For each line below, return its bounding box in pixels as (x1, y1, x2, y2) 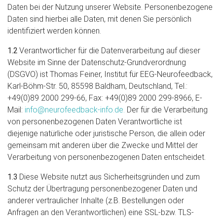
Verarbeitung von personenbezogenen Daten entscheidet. (7, 152, 206, 162)
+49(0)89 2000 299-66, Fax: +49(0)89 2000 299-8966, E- (7, 93, 202, 103)
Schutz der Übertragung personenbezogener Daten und (7, 184, 197, 193)
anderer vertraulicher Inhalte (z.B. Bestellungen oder (7, 196, 184, 205)
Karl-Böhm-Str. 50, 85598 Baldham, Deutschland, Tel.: (7, 81, 187, 91)
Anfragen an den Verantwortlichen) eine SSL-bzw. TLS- (7, 208, 194, 217)
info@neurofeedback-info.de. (25, 105, 125, 114)
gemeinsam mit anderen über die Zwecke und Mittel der (7, 141, 198, 150)
